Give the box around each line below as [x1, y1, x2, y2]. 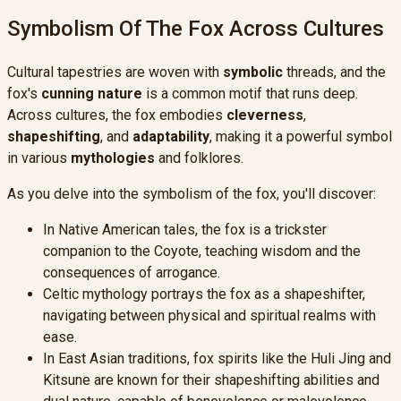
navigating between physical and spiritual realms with [43, 306, 376, 324]
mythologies [71, 149, 155, 166]
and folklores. [155, 149, 243, 166]
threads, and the [283, 63, 386, 81]
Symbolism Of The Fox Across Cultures [7, 15, 384, 41]
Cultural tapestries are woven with [7, 63, 223, 81]
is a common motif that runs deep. [142, 84, 358, 102]
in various [7, 149, 71, 166]
